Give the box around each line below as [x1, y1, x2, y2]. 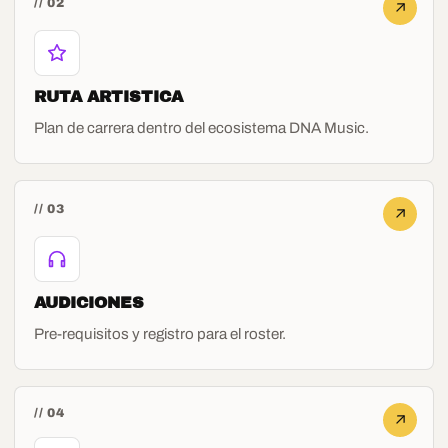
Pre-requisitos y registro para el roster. [34, 325, 287, 342]
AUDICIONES [34, 293, 145, 311]
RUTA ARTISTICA [34, 87, 184, 105]
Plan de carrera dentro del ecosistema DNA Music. [34, 119, 370, 136]
